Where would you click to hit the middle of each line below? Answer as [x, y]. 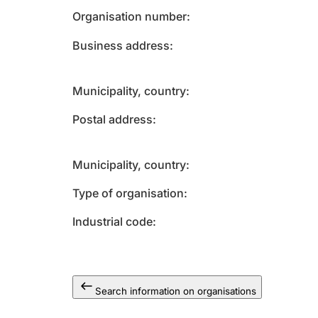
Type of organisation [128, 193]
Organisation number [130, 16]
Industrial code [113, 221]
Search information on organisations [176, 291]
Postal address [113, 119]
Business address [121, 45]
